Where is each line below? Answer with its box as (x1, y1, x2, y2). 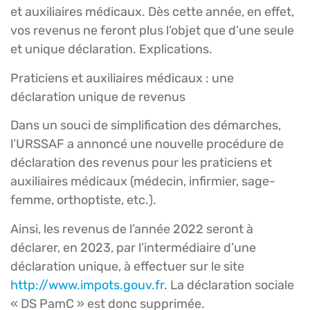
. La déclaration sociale (164, 277, 294, 293)
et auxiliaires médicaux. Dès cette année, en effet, (10, 4, 294, 20)
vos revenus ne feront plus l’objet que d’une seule (10, 23, 294, 39)
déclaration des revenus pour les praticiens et (10, 155, 272, 171)
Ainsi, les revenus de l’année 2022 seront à (10, 221, 253, 237)
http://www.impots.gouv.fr (10, 277, 164, 293)
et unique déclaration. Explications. (10, 42, 212, 57)
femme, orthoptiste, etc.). (10, 192, 156, 208)
